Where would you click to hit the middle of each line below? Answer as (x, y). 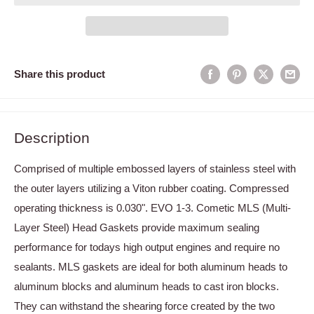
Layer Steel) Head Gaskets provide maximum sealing (137, 227)
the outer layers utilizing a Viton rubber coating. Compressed (151, 188)
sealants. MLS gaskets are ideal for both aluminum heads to (151, 266)
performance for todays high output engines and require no (147, 247)
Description (52, 138)
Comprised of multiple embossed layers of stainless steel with (155, 168)
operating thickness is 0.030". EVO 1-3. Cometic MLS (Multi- (152, 207)
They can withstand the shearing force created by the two (144, 306)
